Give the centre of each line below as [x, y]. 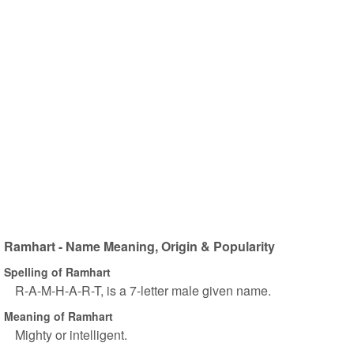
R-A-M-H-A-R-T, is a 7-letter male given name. [143, 290]
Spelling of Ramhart [57, 271]
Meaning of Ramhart [58, 316]
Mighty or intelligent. [71, 335]
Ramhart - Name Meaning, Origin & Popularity [139, 246]
